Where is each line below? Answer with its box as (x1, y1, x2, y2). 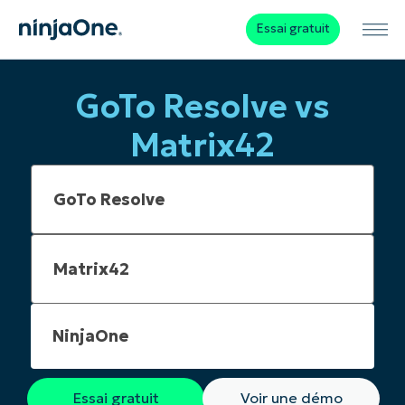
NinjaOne (52, 325, 128, 347)
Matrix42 (130, 125, 275, 166)
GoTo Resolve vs (75, 86, 330, 127)
